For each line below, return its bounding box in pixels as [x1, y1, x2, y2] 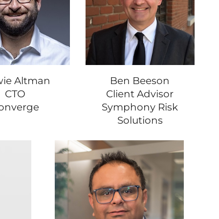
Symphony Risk [102, 101, 178, 113]
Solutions [117, 114, 163, 126]
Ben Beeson [110, 74, 170, 87]
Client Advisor [106, 88, 174, 100]
